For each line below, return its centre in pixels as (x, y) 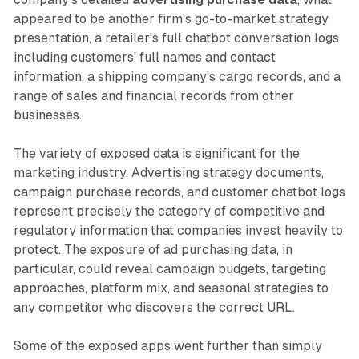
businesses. (47, 115)
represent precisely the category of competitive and (169, 212)
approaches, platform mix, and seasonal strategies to (171, 288)
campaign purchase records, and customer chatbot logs (179, 192)
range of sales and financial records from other (153, 96)
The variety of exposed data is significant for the (156, 154)
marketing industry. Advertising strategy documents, (168, 173)
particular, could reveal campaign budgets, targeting (169, 269)
